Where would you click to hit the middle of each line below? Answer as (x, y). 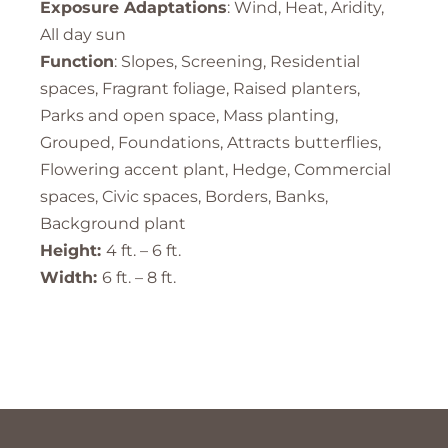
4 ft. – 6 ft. (143, 250)
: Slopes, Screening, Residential (237, 61)
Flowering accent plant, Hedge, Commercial (215, 169)
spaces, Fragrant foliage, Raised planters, (200, 88)
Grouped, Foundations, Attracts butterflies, (210, 142)
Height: (73, 250)
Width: (71, 277)
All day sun (83, 34)
